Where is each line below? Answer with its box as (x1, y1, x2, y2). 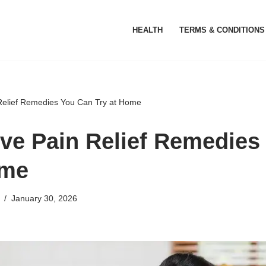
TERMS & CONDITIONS (179, 26, 265, 34)
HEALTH (132, 26, 163, 34)
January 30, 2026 (11, 194, 77, 203)
